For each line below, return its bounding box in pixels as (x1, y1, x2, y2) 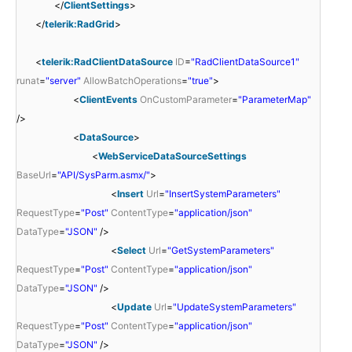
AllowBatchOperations (83, 74, 181, 86)
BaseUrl (16, 168, 51, 181)
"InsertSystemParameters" (165, 187, 280, 200)
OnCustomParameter (140, 93, 232, 105)
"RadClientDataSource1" (191, 55, 299, 68)
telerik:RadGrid (45, 17, 115, 30)
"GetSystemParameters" (167, 244, 274, 256)
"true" (188, 74, 213, 86)
